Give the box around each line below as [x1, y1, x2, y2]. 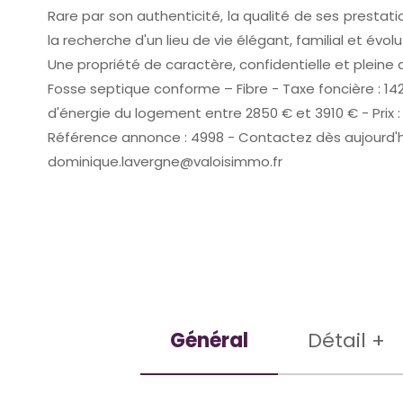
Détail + [307, 326, 385, 354]
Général [169, 326, 248, 354]
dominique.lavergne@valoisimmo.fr [47, 151, 282, 171]
